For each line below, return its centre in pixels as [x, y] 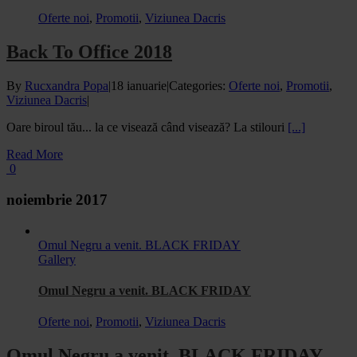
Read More [35, 155]
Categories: [199, 86]
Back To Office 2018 [89, 52]
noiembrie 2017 [57, 199]
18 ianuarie [139, 86]
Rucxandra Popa [67, 86]
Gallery [57, 259]
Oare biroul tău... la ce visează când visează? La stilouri [147, 127]
